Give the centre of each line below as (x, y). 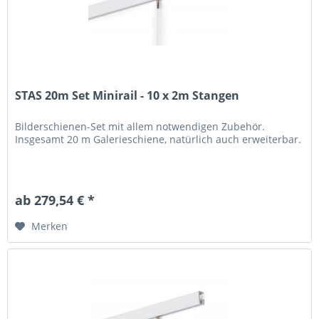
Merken (50, 226)
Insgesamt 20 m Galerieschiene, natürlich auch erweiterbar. (158, 139)
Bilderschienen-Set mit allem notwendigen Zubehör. (140, 126)
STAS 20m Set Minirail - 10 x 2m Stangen (127, 95)
